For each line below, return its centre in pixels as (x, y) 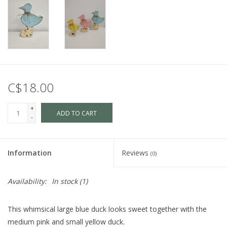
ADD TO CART (77, 113)
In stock (65, 181)
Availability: (27, 181)
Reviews (136, 153)
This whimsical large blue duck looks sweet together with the (107, 209)
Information (30, 153)
